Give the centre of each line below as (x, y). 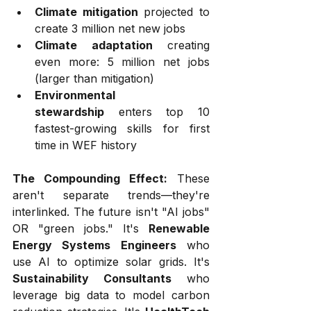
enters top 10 (157, 112)
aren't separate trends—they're (111, 195)
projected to (174, 12)
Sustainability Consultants (92, 278)
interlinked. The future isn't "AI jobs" (111, 212)
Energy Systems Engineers (94, 245)
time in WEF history (86, 145)
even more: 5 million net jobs (122, 62)
